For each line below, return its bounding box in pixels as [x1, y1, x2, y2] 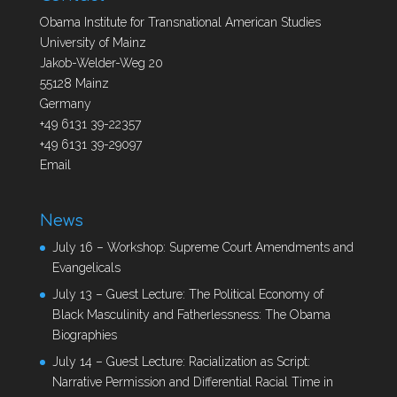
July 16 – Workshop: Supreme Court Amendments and [51, 239, 354, 254]
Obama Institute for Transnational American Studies [39, 15, 321, 30]
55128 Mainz [39, 76, 109, 91]
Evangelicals [51, 260, 121, 275]
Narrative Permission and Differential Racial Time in [51, 374, 333, 389]
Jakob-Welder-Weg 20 [39, 56, 163, 71]
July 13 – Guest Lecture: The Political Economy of [51, 286, 323, 301]
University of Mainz [39, 35, 146, 51]
